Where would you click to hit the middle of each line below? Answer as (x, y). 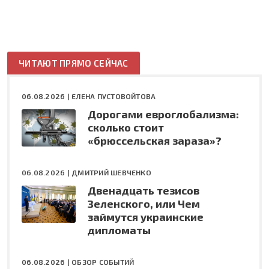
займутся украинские (146, 216)
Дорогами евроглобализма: (163, 114)
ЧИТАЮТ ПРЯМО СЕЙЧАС (74, 63)
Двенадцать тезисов (144, 190)
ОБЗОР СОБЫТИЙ (103, 261)
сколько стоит (126, 127)
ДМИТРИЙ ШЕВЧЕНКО (111, 172)
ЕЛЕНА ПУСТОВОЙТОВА (114, 96)
